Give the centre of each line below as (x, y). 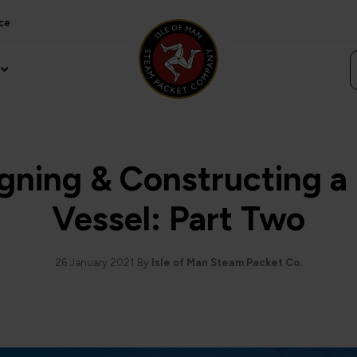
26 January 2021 (94, 263)
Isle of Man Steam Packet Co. (227, 263)
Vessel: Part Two (178, 219)
